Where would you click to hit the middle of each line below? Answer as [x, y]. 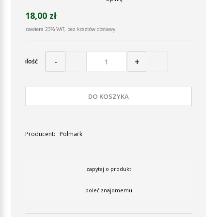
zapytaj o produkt [108, 169]
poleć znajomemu [108, 190]
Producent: [41, 134]
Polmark [71, 134]
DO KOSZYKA [108, 96]
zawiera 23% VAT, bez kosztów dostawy [70, 29]
